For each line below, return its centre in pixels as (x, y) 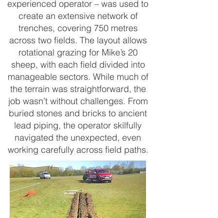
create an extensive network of (78, 16)
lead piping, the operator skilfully (78, 125)
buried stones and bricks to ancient (78, 113)
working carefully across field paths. (78, 150)
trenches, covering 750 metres (78, 28)
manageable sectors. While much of (78, 77)
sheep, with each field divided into (78, 64)
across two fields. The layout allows (78, 40)
